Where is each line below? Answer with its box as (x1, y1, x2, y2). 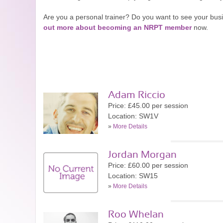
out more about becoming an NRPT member (43, 23, 192, 31)
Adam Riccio (108, 90, 165, 100)
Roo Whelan (108, 210, 164, 220)
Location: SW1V (108, 112, 158, 120)
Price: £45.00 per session (108, 102, 188, 110)
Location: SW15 (108, 172, 158, 180)
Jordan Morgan (108, 150, 177, 160)
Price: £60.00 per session (108, 161, 188, 169)
